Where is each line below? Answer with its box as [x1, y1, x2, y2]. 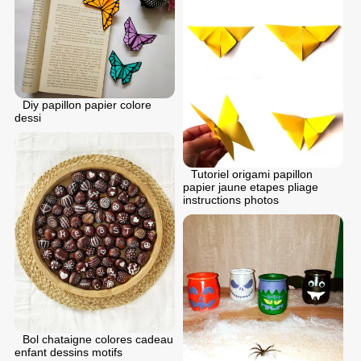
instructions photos [183, 193, 279, 206]
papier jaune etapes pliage [183, 180, 318, 193]
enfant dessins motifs [15, 346, 122, 359]
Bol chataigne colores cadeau [23, 333, 173, 346]
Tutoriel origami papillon [191, 167, 313, 180]
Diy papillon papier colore [23, 98, 151, 112]
